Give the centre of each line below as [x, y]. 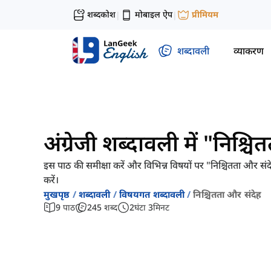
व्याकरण [249, 51]
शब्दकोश [101, 14]
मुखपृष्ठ [57, 194]
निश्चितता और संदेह [227, 194]
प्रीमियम [205, 15]
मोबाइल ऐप [154, 14]
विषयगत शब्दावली [152, 194]
